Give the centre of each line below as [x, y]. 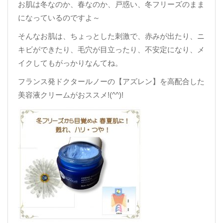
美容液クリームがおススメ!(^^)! [71, 95]
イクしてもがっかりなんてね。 [70, 63]
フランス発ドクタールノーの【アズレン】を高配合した [111, 81]
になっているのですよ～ [59, 18]
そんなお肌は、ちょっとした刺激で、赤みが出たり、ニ [111, 36]
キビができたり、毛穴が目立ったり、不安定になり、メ [111, 50]
